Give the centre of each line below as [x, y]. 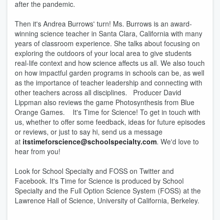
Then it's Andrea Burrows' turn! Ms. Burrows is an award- [103, 24]
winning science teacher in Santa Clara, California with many [109, 33]
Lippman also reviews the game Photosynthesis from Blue [105, 102]
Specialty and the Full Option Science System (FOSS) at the [108, 191]
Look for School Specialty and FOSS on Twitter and [94, 171]
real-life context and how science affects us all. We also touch [110, 63]
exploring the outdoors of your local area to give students [103, 53]
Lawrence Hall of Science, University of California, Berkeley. [107, 200]
